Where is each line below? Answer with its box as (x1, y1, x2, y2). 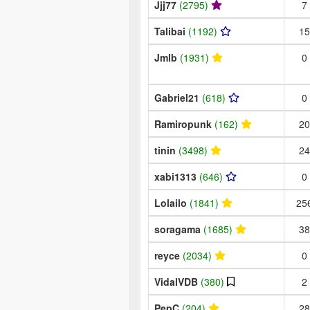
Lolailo (154, 195, 190, 210)
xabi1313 (154, 169, 199, 183)
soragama (154, 221, 203, 236)
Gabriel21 (154, 90, 202, 104)
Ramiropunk (154, 116, 215, 131)
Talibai (154, 24, 188, 38)
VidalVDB (154, 274, 201, 289)
